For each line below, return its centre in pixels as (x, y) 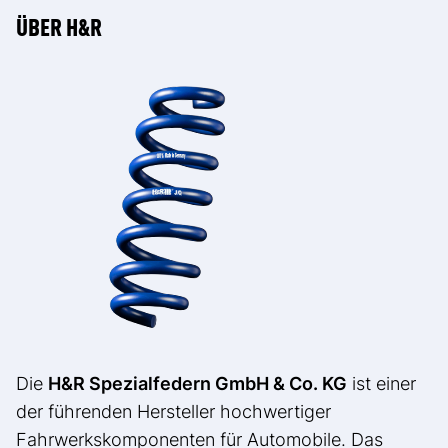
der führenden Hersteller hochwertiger (173, 412)
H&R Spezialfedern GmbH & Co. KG (197, 384)
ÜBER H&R (59, 25)
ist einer (381, 384)
